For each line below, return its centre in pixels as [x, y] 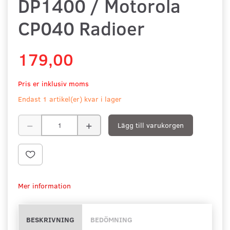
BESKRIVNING [50, 219]
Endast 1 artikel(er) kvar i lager [70, 99]
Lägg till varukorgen [151, 125]
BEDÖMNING [111, 219]
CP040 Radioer [81, 28]
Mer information [44, 185]
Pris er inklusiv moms [53, 83]
